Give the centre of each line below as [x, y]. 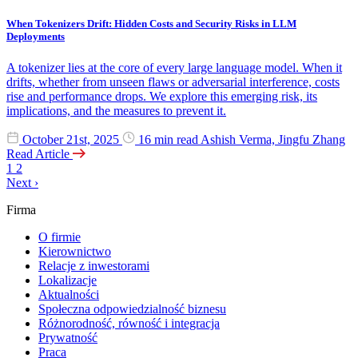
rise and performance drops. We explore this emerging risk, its [162, 97]
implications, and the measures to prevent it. [116, 111]
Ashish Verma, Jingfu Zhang [273, 140]
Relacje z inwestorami [94, 266]
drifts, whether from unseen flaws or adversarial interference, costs [173, 82]
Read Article [40, 154]
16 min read [168, 140]
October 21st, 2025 [71, 140]
